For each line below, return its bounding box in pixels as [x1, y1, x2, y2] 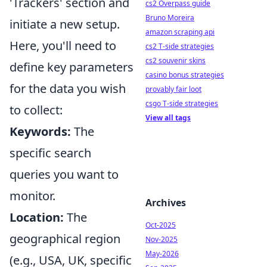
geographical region [10, 230, 120, 247]
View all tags [145, 113, 191, 123]
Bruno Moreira [145, 13, 194, 23]
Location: [10, 209, 64, 225]
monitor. [10, 187, 55, 204]
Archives [145, 196, 186, 209]
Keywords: [10, 123, 71, 139]
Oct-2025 [145, 220, 176, 230]
